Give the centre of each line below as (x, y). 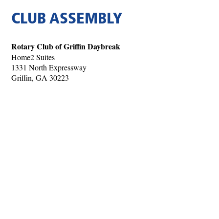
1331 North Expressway (49, 67)
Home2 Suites (33, 57)
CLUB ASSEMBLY (67, 20)
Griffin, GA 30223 (40, 78)
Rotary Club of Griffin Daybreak (66, 46)
